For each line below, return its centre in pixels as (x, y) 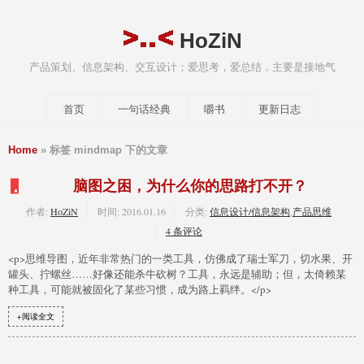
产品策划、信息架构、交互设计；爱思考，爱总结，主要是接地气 (182, 66)
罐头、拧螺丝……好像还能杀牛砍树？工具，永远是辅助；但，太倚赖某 (177, 273)
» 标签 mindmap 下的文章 (102, 149)
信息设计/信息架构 (250, 211)
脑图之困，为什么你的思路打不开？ (190, 186)
